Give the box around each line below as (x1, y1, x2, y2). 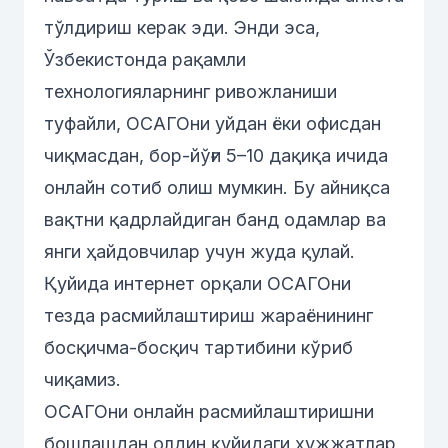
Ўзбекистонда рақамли (44, 49, 246, 70)
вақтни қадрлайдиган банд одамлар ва (44, 209, 386, 230)
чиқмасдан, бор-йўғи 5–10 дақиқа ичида (44, 145, 388, 166)
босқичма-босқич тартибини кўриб (44, 337, 353, 358)
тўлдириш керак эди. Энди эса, (44, 17, 320, 38)
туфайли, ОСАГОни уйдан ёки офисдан (44, 113, 381, 134)
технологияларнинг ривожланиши (44, 81, 337, 102)
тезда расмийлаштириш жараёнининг (44, 305, 373, 326)
